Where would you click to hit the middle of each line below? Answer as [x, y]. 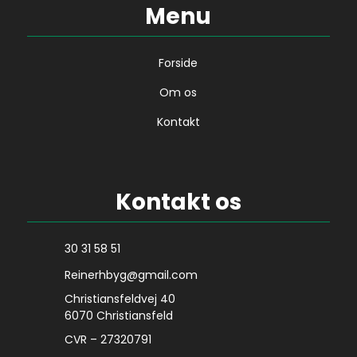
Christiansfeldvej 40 [120, 299]
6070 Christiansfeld [118, 316]
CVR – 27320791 [108, 339]
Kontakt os [178, 202]
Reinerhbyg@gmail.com [131, 275]
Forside [178, 63]
